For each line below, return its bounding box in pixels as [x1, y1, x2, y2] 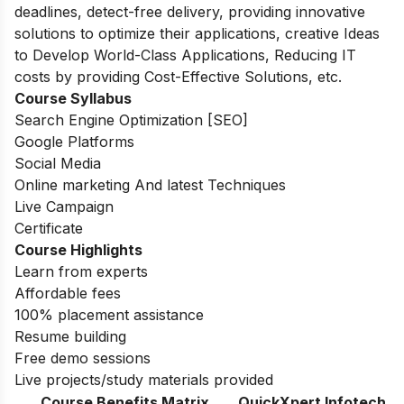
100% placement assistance [14, 305, 204, 324]
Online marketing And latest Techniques [14, 175, 286, 194]
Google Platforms [14, 132, 134, 151]
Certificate [14, 218, 83, 237]
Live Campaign [14, 197, 114, 216]
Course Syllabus [14, 88, 132, 107]
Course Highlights [14, 240, 142, 259]
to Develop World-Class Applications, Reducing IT [14, 45, 356, 64]
